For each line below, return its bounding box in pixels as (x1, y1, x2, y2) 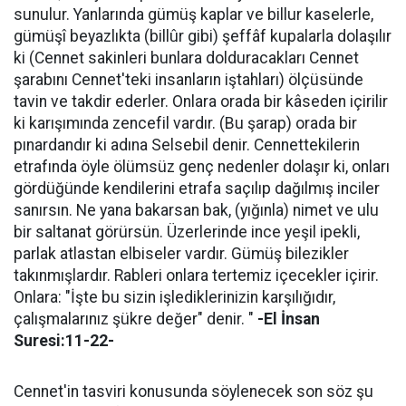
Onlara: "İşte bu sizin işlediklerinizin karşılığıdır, (14, 287, 335, 306)
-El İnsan (257, 309, 320, 328)
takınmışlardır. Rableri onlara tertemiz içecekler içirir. (14, 266, 379, 285)
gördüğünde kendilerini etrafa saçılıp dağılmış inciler (14, 179, 380, 198)
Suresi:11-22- (14, 331, 114, 350)
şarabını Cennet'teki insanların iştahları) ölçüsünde (14, 70, 363, 89)
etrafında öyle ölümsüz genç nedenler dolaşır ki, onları (14, 157, 390, 176)
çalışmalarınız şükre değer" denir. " (14, 309, 257, 328)
